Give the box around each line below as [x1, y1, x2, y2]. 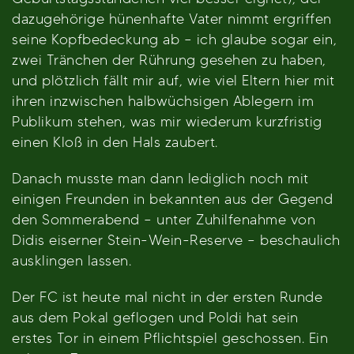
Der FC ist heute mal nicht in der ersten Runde [12, 288, 322, 305]
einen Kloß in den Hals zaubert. [12, 134, 218, 150]
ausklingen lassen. [12, 252, 131, 269]
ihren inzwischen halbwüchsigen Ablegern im [12, 92, 314, 109]
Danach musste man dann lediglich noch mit [12, 170, 309, 186]
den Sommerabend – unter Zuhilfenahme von [12, 211, 315, 228]
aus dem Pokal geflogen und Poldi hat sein [12, 309, 299, 326]
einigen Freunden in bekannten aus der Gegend [12, 190, 333, 207]
